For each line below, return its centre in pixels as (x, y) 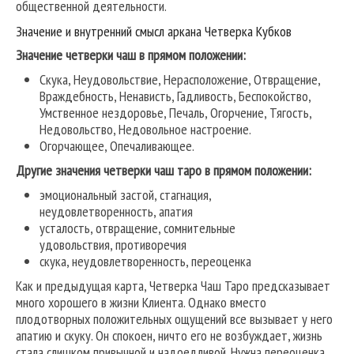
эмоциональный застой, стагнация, (125, 195)
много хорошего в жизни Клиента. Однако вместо (141, 303)
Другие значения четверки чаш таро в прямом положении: (164, 171)
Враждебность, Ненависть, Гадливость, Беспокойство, (175, 96)
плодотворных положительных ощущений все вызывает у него (174, 319)
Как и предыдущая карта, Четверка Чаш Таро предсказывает (173, 286)
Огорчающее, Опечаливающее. (117, 146)
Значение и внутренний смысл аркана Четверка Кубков (154, 32)
